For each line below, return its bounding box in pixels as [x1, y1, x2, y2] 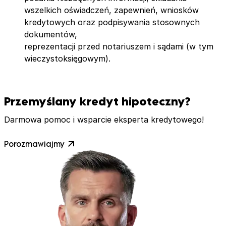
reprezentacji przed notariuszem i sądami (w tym [24, 41, 213, 52]
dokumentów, [24, 29, 77, 40]
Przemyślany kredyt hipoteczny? [4, 94, 191, 108]
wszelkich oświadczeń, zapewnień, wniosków [24, 5, 199, 16]
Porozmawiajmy [4, 139, 65, 148]
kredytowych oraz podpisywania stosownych [24, 17, 200, 28]
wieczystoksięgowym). [24, 53, 110, 64]
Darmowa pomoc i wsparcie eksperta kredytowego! [4, 114, 204, 125]
